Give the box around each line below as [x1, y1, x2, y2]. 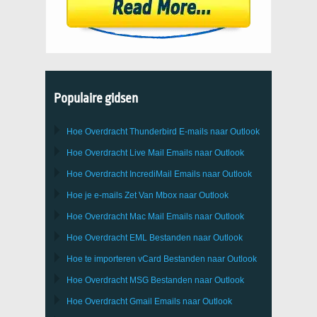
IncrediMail [129, 169, 172, 179]
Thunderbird [129, 127, 177, 137]
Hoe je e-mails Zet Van [67, 190, 156, 200]
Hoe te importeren [67, 254, 138, 264]
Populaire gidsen [54, 91, 138, 105]
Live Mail [129, 148, 164, 158]
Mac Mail [129, 212, 164, 221]
